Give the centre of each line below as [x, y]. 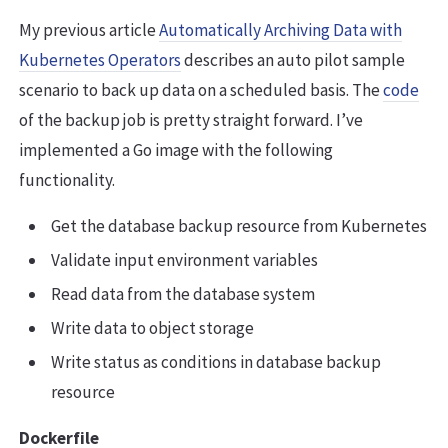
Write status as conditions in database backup [216, 362]
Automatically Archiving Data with [280, 30]
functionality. [67, 180]
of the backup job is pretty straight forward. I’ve [191, 120]
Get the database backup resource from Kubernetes [239, 226]
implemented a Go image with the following [176, 150]
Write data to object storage [152, 328]
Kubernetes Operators [100, 60]
